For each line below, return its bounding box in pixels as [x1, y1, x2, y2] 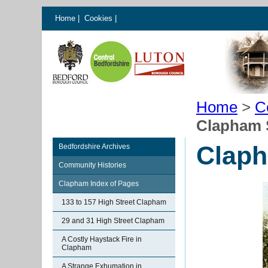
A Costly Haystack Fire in [62, 235, 142, 243]
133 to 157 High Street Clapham [62, 198, 166, 206]
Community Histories [59, 161, 126, 169]
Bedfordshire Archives [59, 142, 130, 151]
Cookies [84, 14, 115, 23]
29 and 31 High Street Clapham [62, 217, 165, 225]
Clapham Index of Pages [59, 179, 139, 188]
